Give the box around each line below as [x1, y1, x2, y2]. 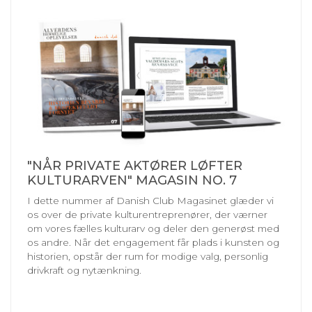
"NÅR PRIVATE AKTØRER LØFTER [27, 157, 242, 173]
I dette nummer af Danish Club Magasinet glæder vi [27, 194, 274, 206]
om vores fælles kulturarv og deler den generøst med [27, 222, 279, 234]
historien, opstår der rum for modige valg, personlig [27, 250, 268, 262]
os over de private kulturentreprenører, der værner [27, 208, 267, 220]
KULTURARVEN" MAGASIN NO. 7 [27, 172, 237, 188]
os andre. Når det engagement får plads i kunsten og [27, 236, 279, 248]
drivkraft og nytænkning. [27, 264, 141, 276]
